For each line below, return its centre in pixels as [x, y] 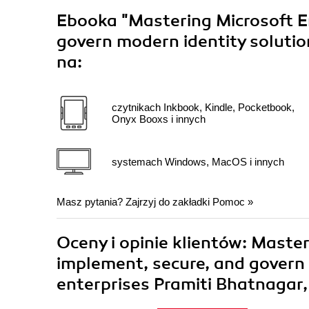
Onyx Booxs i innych [159, 119]
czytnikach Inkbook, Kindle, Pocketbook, [203, 108]
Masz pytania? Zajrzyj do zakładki [134, 202]
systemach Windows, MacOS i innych [198, 161]
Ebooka [87, 21]
